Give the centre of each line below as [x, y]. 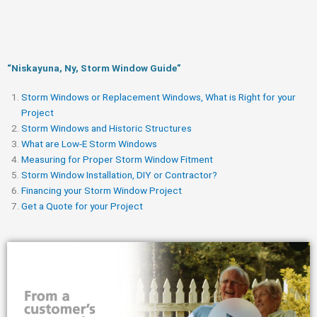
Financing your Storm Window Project [102, 190]
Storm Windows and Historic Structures [106, 128]
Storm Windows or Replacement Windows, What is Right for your [158, 97]
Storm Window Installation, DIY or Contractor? [119, 174]
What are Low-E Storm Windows [89, 143]
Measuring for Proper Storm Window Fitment [117, 159]
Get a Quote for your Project [82, 206]
